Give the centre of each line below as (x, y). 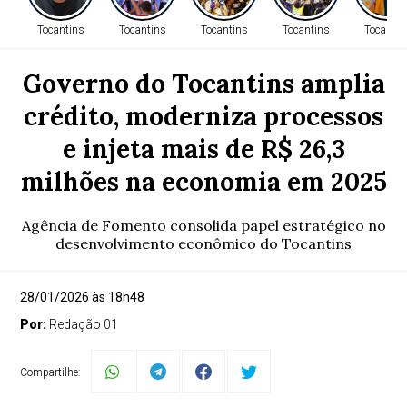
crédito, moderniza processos (203, 116)
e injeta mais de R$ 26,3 (203, 149)
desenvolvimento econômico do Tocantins (203, 243)
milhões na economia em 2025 (203, 182)
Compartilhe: (51, 372)
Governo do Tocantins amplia (203, 84)
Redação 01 (84, 324)
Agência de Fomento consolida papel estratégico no (203, 225)
